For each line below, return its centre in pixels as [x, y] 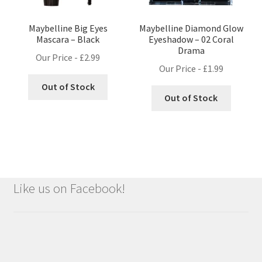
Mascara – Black [68, 39]
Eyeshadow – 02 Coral [191, 39]
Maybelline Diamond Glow [191, 28]
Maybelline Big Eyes [68, 28]
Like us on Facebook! [69, 188]
